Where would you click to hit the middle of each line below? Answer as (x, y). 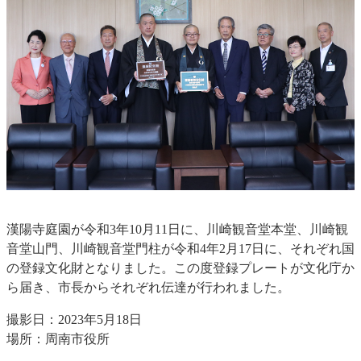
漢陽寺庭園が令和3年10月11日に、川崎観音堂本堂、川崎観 (177, 229)
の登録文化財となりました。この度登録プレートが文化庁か (180, 268)
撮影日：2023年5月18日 (74, 319)
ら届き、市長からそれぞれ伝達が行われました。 (148, 287)
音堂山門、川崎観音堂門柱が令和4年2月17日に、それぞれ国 (180, 248)
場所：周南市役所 (58, 338)
